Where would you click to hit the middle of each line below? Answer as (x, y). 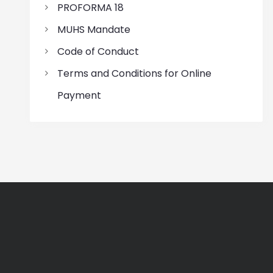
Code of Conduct (98, 51)
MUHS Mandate (94, 29)
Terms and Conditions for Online (134, 73)
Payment (79, 95)
